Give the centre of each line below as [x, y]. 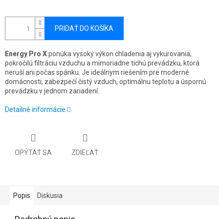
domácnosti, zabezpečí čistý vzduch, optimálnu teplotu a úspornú [106, 82]
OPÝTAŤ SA [33, 152]
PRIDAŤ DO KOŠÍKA [84, 29]
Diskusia [50, 195]
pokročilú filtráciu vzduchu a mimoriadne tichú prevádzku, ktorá [102, 63]
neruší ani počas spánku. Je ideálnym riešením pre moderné [97, 73]
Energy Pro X [26, 54]
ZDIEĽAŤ [85, 152]
